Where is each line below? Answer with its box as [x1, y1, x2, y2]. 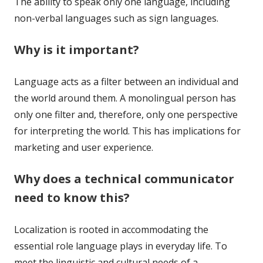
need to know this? [14, 189, 130, 205]
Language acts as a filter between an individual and [14, 75, 238, 88]
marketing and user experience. [14, 140, 153, 154]
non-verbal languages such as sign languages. [14, 11, 218, 25]
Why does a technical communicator [14, 170, 234, 187]
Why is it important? [14, 41, 139, 58]
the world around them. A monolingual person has [14, 91, 236, 104]
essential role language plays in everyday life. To [14, 239, 227, 252]
